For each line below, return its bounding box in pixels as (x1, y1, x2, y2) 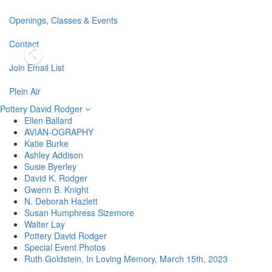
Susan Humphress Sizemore (24, 206, 134, 219)
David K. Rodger (24, 172, 87, 184)
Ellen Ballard (24, 114, 72, 126)
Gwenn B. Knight (24, 183, 89, 195)
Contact (9, 38, 39, 50)
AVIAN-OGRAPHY (24, 126, 93, 138)
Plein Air (9, 85, 41, 97)
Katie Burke (24, 137, 69, 149)
